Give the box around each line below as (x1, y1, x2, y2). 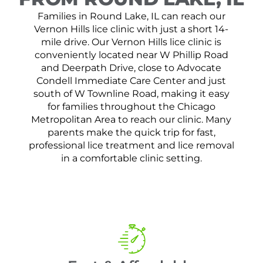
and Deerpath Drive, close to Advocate (41, 62, 222, 74)
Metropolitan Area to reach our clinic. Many (31, 114, 232, 126)
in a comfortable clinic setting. (60, 153, 202, 164)
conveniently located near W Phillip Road (34, 49, 228, 61)
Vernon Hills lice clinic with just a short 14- (34, 23, 229, 35)
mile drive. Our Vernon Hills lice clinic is (41, 36, 222, 48)
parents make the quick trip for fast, (47, 127, 215, 139)
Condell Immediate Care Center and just (36, 75, 227, 87)
